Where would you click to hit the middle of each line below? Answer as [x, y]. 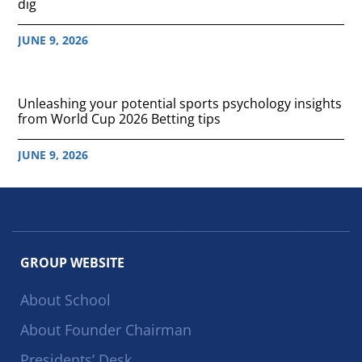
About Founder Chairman [106, 329]
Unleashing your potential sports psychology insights [180, 103]
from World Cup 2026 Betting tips [120, 118]
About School [65, 299]
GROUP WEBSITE [72, 262]
